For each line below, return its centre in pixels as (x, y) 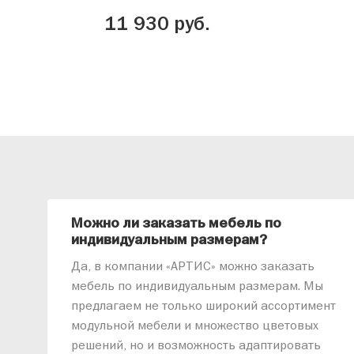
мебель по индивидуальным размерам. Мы (197, 286)
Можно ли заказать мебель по (176, 223)
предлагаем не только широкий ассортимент (203, 305)
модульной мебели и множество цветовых (194, 325)
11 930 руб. (158, 24)
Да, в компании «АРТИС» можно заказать (192, 266)
